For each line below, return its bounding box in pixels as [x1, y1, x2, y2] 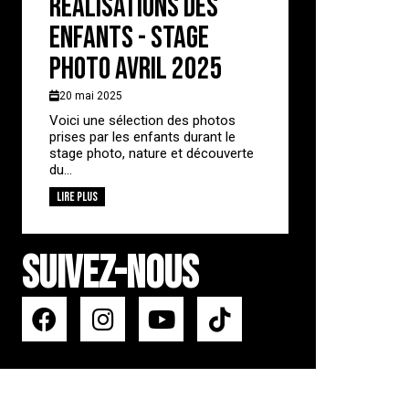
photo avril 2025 [49, 49, 224, 88]
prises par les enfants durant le [49, 128, 236, 145]
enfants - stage [49, 18, 210, 57]
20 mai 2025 [59, 89, 123, 102]
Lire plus [57, 188, 99, 204]
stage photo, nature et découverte [49, 144, 255, 162]
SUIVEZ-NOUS [22, 246, 199, 301]
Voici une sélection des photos [49, 111, 236, 129]
